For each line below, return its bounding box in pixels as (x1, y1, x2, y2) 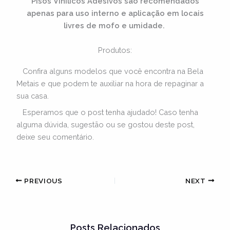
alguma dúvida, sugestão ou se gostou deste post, (16, 120, 195, 129)
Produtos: (98, 46, 132, 55)
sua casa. (16, 91, 49, 101)
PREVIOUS (22, 176, 63, 185)
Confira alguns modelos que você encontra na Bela (16, 67, 204, 76)
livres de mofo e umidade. (63, 21, 165, 30)
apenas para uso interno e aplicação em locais (26, 8, 204, 17)
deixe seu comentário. (16, 132, 94, 141)
